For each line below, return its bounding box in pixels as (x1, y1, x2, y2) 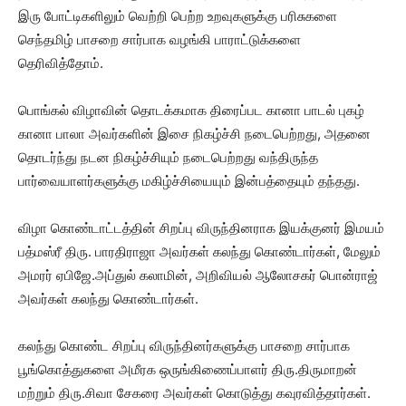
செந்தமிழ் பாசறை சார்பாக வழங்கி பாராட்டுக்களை (18, 31, 301, 48)
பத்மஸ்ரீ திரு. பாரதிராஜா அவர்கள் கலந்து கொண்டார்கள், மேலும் (18, 243, 381, 260)
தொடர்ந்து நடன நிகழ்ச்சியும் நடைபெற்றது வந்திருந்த (18, 149, 318, 166)
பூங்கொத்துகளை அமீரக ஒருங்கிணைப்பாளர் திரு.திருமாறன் (18, 361, 357, 378)
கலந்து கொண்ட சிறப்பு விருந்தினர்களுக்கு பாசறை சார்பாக (18, 337, 350, 354)
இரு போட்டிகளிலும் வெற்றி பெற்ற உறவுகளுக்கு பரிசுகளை (18, 7, 337, 24)
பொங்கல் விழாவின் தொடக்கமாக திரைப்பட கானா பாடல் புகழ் (18, 101, 364, 119)
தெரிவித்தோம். (18, 54, 103, 72)
